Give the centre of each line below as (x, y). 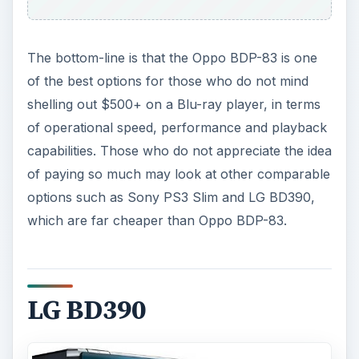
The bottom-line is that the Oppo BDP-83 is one (172, 58)
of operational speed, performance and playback (177, 128)
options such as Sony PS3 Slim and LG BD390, (171, 198)
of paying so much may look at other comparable (178, 174)
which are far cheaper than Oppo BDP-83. (157, 221)
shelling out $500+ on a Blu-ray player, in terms (173, 105)
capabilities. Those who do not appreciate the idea (179, 151)
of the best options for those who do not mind (167, 81)
